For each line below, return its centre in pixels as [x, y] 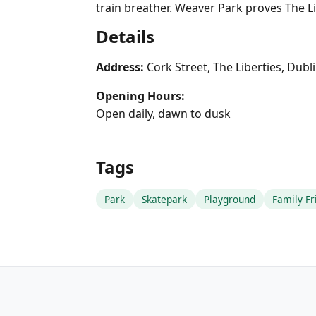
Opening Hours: [140, 96]
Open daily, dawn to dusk [163, 114]
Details [125, 36]
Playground [230, 199]
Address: [120, 67]
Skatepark [164, 199]
